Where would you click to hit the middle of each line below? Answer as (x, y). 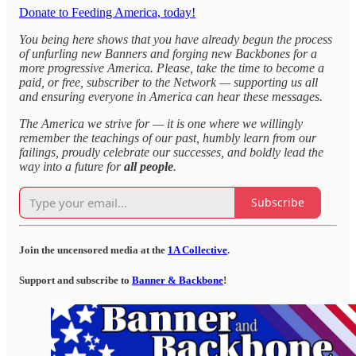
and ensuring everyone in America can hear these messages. (171, 96)
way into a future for (72, 166)
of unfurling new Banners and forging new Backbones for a (168, 53)
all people (149, 166)
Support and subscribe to (75, 281)
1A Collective (197, 250)
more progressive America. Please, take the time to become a (172, 68)
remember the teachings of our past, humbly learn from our (168, 137)
